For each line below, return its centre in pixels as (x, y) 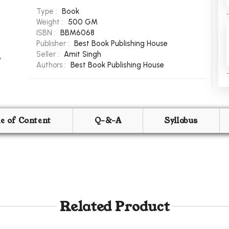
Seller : (49, 54)
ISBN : (47, 33)
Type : (48, 12)
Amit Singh (83, 54)
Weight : (51, 22)
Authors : (52, 65)
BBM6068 (77, 33)
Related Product (114, 206)
